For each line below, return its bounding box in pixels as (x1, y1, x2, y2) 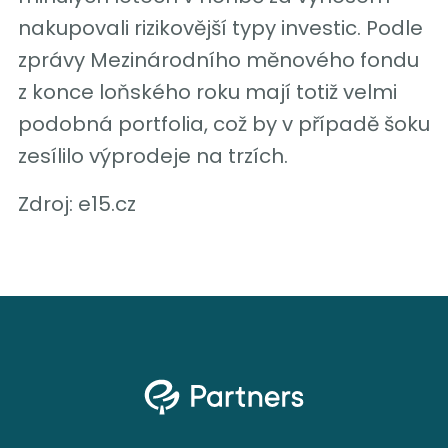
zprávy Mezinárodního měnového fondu (17, 45, 419, 74)
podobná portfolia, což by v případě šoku (17, 109, 430, 138)
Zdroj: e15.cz (17, 189, 136, 218)
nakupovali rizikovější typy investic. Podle (17, 13, 423, 42)
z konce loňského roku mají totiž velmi (17, 77, 397, 106)
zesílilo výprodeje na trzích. (17, 141, 288, 170)
